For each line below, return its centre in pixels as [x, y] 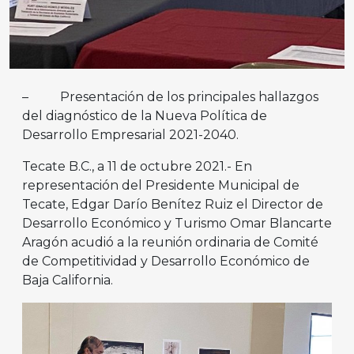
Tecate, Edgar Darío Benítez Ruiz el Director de [173, 205]
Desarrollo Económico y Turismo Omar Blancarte [177, 224]
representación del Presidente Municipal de [161, 186]
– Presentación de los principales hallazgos [170, 97]
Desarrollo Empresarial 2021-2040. [130, 135]
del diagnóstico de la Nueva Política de [145, 116]
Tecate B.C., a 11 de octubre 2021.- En [137, 167]
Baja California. [68, 281]
